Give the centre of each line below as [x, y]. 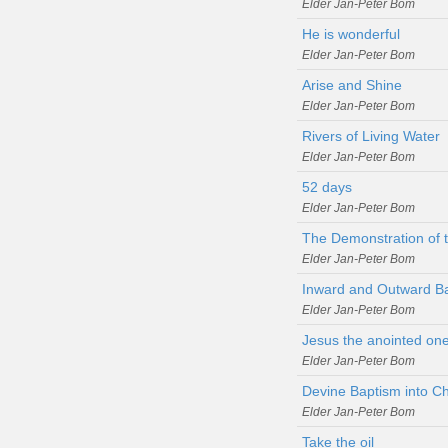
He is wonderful [351, 33]
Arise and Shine [352, 84]
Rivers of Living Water [371, 135]
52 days [327, 186]
